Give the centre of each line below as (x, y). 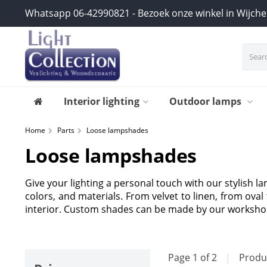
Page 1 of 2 (194, 258)
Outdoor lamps (207, 101)
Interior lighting (102, 101)
